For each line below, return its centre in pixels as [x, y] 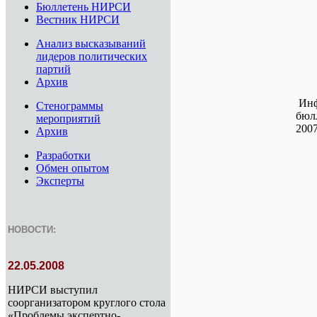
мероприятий [68, 119]
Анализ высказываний [91, 44]
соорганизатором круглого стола [87, 302]
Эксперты [60, 181]
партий [53, 69]
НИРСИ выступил [53, 290]
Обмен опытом [73, 168]
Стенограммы [70, 106]
